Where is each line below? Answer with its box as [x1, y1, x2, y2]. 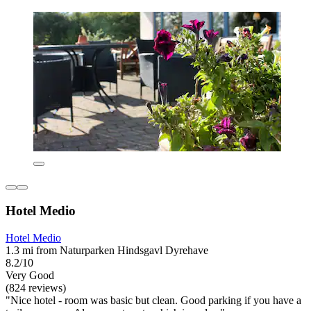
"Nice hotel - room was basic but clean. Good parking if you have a [6, 294, 301, 306]
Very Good [6, 269, 54, 281]
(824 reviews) [6, 281, 66, 294]
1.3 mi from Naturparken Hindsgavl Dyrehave [6, 244, 208, 256]
